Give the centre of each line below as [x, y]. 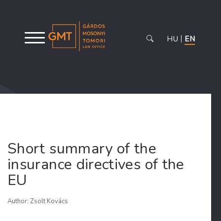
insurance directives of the [96, 165]
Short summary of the [82, 149]
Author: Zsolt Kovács [38, 201]
